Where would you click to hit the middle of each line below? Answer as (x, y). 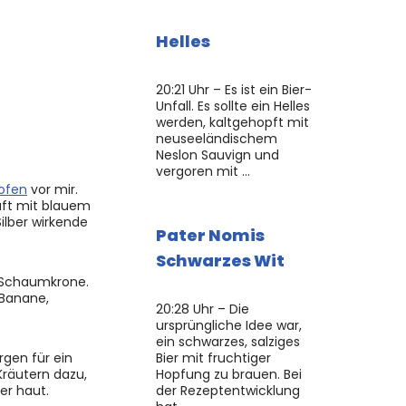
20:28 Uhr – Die (203, 309)
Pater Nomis (210, 235)
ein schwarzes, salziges (228, 342)
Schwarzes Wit (220, 261)
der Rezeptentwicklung (228, 391)
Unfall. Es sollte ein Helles (233, 106)
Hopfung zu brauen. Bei (229, 374)
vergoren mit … (203, 171)
